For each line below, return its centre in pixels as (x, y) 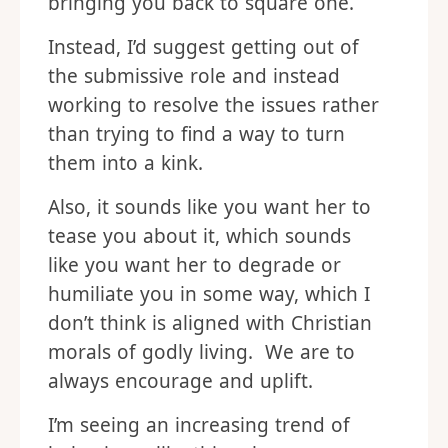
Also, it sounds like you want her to (209, 207)
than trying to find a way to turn (196, 134)
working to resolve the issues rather (213, 105)
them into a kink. (125, 163)
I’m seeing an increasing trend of (199, 425)
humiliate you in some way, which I (209, 294)
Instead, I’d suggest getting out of (203, 47)
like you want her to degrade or (194, 265)
